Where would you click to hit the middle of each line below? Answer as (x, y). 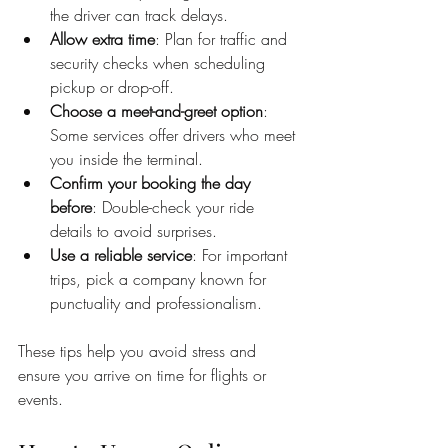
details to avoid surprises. (133, 230)
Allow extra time (102, 38)
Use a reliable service (121, 254)
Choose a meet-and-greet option (156, 110)
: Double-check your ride (175, 206)
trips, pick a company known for (160, 278)
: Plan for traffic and (223, 38)
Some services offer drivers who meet (175, 134)
